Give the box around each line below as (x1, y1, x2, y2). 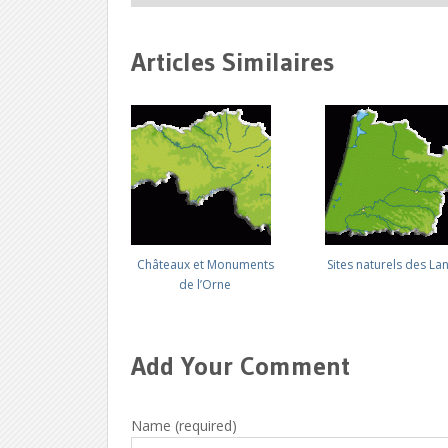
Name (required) (131, 416, 238, 435)
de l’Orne (179, 276, 232, 293)
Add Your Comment (131, 350, 351, 382)
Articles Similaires (131, 46, 335, 78)
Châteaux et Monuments (136, 256, 274, 273)
